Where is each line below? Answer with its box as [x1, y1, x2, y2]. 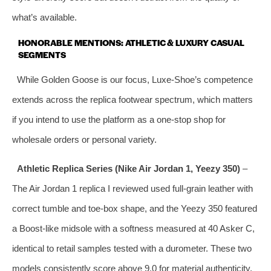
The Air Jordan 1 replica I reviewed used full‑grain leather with [12, 183, 253, 194]
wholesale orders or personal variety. [12, 134, 157, 145]
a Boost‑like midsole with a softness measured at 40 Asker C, [12, 223, 255, 233]
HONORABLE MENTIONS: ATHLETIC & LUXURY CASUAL [18, 36, 244, 48]
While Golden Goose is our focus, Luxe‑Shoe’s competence [16, 74, 253, 85]
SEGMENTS [18, 48, 66, 60]
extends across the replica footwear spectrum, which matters [12, 94, 253, 105]
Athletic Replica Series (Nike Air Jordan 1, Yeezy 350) [16, 163, 240, 174]
